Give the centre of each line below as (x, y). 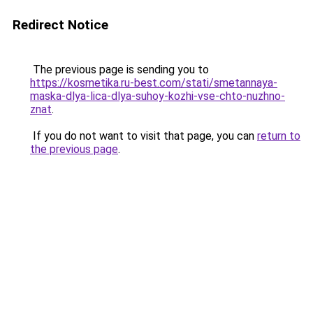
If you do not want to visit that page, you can (144, 136)
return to (279, 136)
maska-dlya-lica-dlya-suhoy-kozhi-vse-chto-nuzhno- (158, 96)
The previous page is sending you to (119, 70)
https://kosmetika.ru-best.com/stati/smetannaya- (154, 83)
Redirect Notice (60, 25)
